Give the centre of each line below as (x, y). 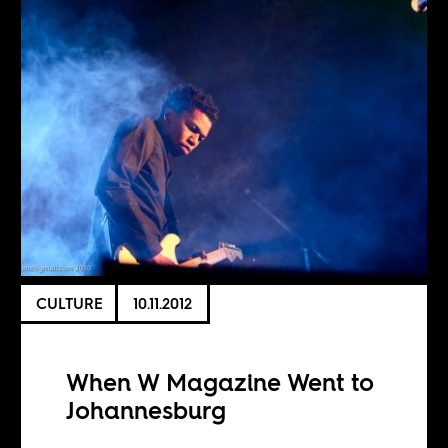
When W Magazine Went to (220, 382)
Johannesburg (146, 410)
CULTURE (70, 303)
